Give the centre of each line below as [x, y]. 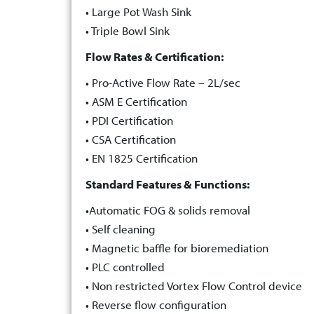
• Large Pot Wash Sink [138, 12]
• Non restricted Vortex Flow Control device [194, 286]
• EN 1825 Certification [142, 158]
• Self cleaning [121, 229]
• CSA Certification [131, 139]
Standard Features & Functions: [168, 184]
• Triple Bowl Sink [128, 31]
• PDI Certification [129, 121]
